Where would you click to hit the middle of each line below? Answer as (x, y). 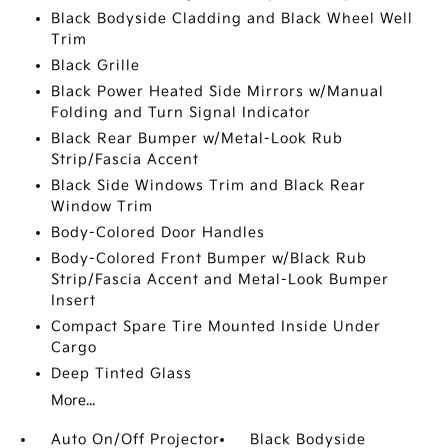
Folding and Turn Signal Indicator (180, 112)
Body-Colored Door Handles (157, 232)
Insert (73, 300)
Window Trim (101, 206)
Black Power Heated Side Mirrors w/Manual (217, 91)
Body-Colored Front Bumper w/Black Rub (208, 258)
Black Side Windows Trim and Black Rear (208, 185)
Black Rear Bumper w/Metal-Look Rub (196, 138)
